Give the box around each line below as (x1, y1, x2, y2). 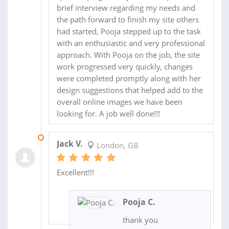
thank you (122, 215, 158, 225)
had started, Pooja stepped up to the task (56, 26, 201, 37)
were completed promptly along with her (56, 73, 201, 84)
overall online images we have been (56, 97, 182, 107)
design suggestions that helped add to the (56, 85, 203, 96)
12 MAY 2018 (48, 133, 82, 142)
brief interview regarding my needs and (56, 3, 195, 13)
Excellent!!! (56, 167, 94, 178)
